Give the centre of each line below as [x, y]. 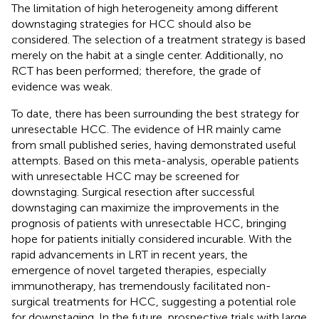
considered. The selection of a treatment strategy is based [158, 39]
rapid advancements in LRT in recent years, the [130, 254]
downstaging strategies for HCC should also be [131, 23]
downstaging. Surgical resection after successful [133, 192]
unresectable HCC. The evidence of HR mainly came [146, 129]
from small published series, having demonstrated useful [154, 145]
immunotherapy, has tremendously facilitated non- [141, 286]
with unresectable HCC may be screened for [125, 176]
